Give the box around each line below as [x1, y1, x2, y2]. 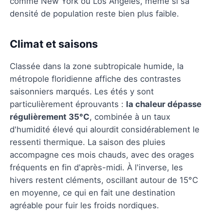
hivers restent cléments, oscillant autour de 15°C [10, 175, 198, 185]
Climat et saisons [10, 37, 98, 50]
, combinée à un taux [90, 111, 170, 122]
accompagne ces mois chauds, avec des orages [10, 149, 194, 160]
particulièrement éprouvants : [10, 99, 126, 109]
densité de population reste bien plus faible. [10, 8, 179, 18]
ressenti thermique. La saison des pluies [10, 137, 165, 147]
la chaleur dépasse [126, 99, 201, 109]
